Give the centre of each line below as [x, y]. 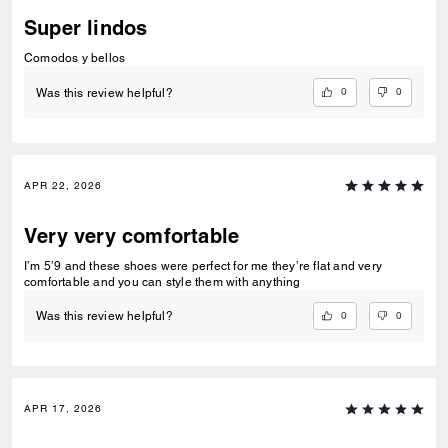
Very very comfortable [132, 235]
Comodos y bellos [75, 58]
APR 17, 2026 [63, 409]
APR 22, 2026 [63, 185]
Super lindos [86, 28]
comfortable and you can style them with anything [162, 281]
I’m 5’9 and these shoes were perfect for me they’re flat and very [203, 265]
